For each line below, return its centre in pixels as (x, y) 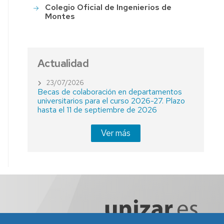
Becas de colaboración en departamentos (110, 92)
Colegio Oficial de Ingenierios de (108, 7)
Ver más (116, 133)
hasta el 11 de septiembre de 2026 (97, 110)
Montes (60, 16)
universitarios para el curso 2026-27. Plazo (111, 101)
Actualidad (63, 63)
